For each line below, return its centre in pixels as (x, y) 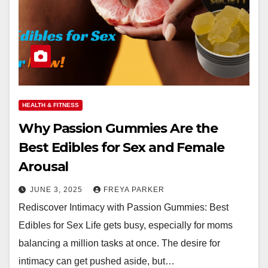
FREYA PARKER (134, 190)
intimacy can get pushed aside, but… (97, 261)
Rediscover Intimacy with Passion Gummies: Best (124, 207)
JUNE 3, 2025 (57, 190)
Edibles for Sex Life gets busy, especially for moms (126, 225)
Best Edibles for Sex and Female (121, 147)
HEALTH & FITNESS (51, 105)
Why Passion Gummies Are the (118, 128)
